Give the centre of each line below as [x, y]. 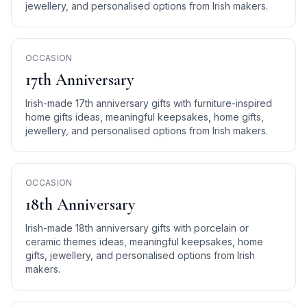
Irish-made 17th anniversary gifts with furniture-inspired [149, 103]
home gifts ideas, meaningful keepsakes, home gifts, [145, 117]
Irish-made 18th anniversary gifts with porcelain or [137, 228]
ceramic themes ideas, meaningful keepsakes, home [144, 242]
